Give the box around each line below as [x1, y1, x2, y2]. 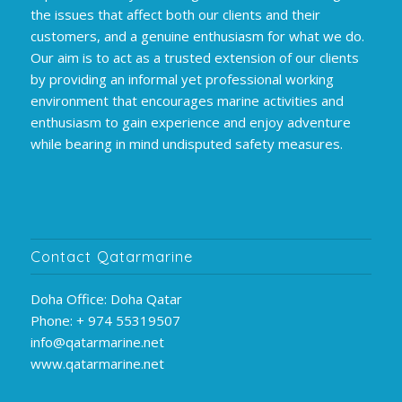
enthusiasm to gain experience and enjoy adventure [30, 113, 351, 132]
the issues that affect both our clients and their [30, 5, 320, 24]
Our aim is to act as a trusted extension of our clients [30, 48, 359, 67]
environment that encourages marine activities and [30, 92, 344, 110]
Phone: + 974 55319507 [30, 311, 180, 330]
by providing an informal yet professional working [30, 70, 334, 89]
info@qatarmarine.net [30, 333, 164, 352]
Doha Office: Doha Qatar [30, 290, 182, 309]
